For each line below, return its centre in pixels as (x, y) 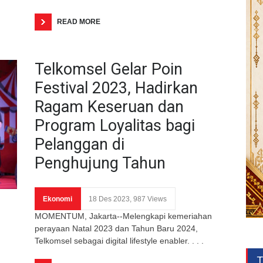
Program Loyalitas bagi (115, 125)
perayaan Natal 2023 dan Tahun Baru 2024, (116, 228)
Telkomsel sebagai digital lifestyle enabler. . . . (119, 240)
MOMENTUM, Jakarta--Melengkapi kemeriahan (123, 216)
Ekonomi (58, 199)
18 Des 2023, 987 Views (128, 199)
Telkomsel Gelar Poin (109, 69)
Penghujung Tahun (100, 163)
